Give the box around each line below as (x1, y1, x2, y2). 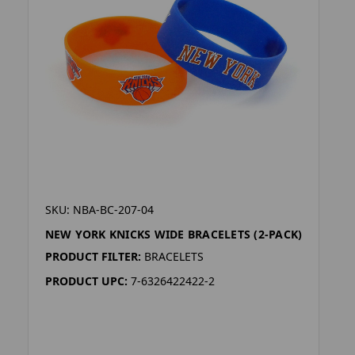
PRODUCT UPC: (44, 273, 128, 289)
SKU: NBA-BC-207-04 (44, 202, 154, 218)
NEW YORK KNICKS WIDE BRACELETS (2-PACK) (44, 227, 303, 242)
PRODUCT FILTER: (44, 249, 141, 265)
